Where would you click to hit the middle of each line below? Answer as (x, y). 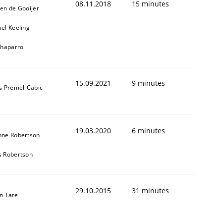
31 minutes (150, 190)
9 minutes (148, 83)
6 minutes (148, 130)
